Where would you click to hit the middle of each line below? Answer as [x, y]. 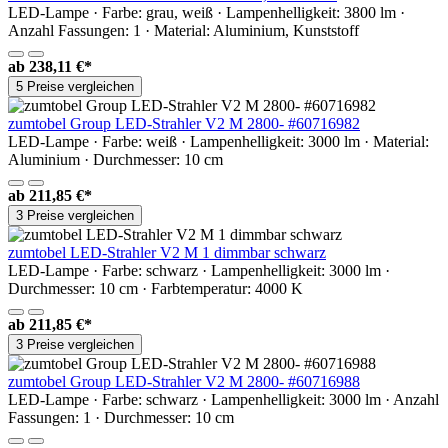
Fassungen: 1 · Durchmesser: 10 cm [121, 417]
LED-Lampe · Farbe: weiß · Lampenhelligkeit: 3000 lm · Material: [218, 141]
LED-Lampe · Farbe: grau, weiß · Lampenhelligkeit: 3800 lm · [206, 12]
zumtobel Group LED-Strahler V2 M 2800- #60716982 [184, 123]
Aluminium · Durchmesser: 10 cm [115, 159]
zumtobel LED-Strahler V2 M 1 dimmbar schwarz [167, 252]
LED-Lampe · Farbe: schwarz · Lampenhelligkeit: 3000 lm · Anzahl [223, 399]
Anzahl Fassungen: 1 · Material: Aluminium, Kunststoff [183, 30]
